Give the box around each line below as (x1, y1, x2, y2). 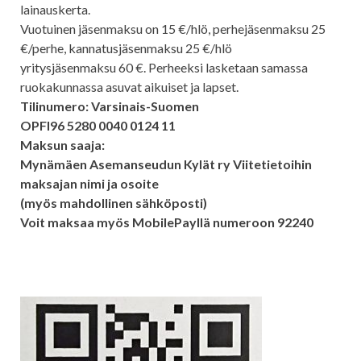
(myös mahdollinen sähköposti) (20, 195, 207, 211)
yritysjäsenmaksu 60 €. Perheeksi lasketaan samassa (20, 60, 308, 76)
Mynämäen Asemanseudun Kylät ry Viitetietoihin (20, 156, 312, 172)
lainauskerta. (20, 2, 90, 18)
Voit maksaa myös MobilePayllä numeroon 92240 (20, 214, 313, 230)
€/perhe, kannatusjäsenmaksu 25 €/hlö (20, 40, 232, 56)
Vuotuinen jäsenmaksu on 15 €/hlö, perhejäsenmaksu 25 (20, 21, 326, 37)
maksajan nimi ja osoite (20, 176, 159, 192)
